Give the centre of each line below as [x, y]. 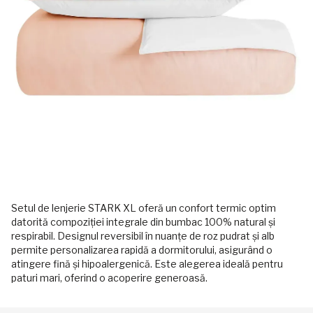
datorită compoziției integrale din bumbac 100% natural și [143, 222]
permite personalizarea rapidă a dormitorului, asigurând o [142, 250]
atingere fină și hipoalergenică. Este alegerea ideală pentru [147, 264]
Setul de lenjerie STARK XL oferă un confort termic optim [144, 208]
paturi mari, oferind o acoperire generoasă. [109, 278]
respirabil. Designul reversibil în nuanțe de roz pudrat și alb [143, 236]
